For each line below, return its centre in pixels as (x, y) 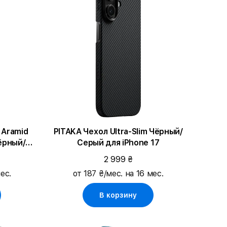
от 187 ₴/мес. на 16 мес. (118, 173)
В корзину (118, 195)
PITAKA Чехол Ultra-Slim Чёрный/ (101, 131)
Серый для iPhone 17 (118, 142)
